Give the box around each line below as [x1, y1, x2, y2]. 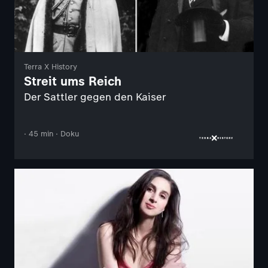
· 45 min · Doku [24, 129, 79, 139]
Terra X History [24, 62, 77, 72]
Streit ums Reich [24, 74, 121, 89]
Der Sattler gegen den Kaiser [24, 91, 166, 103]
